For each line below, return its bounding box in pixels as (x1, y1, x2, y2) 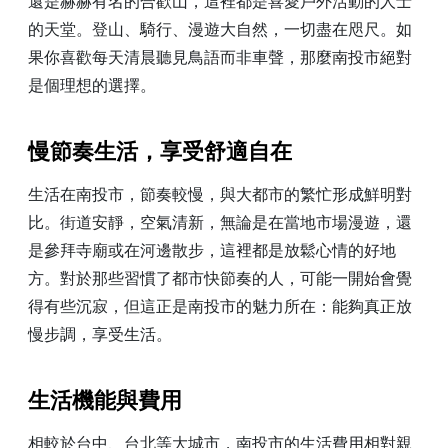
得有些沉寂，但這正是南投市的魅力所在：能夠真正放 (28, 295, 412, 318)
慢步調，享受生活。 (28, 323, 172, 346)
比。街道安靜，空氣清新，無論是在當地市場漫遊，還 (28, 211, 412, 234)
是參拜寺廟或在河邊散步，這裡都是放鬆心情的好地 (28, 239, 396, 262)
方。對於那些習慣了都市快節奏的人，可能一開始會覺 (28, 267, 412, 290)
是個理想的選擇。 (28, 74, 156, 97)
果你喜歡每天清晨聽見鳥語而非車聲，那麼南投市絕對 (28, 46, 412, 69)
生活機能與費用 (28, 385, 182, 417)
